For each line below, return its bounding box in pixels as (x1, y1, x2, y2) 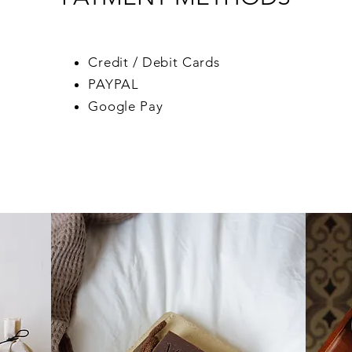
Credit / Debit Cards (88, 54, 220, 71)
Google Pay (88, 98, 163, 115)
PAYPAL (88, 76, 140, 93)
